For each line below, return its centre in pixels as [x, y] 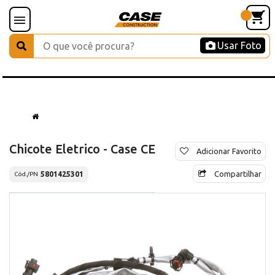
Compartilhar [238, 173]
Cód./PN [26, 174]
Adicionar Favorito [229, 151]
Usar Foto [239, 45]
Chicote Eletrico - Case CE [82, 149]
